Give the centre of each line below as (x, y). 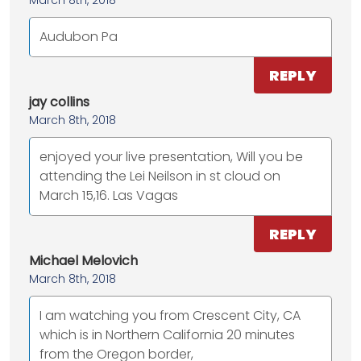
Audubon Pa (79, 37)
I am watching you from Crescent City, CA (170, 316)
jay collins (59, 102)
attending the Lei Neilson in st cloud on (160, 176)
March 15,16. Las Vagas (109, 196)
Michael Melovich (83, 261)
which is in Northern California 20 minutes (167, 335)
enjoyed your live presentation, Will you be (171, 157)
